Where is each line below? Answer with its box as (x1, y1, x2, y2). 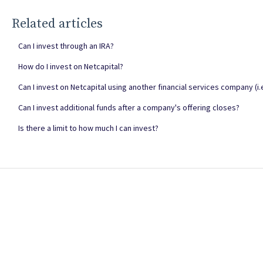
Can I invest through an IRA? (18, 40, 114, 51)
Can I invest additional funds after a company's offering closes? (18, 102, 240, 113)
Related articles (11, 15, 103, 32)
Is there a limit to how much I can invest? (18, 122, 159, 133)
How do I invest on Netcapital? (18, 60, 123, 72)
